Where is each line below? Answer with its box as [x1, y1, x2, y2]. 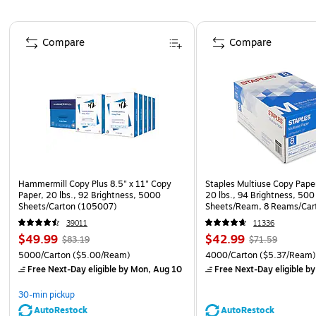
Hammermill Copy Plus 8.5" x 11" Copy [18, 177, 171, 190]
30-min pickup [18, 288, 75, 301]
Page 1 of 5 [8, 19, 61, 35]
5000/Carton [18, 248, 71, 262]
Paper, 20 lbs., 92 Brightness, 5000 [18, 188, 161, 202]
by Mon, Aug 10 [116, 262, 182, 276]
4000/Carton [205, 248, 258, 262]
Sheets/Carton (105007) [18, 200, 117, 213]
